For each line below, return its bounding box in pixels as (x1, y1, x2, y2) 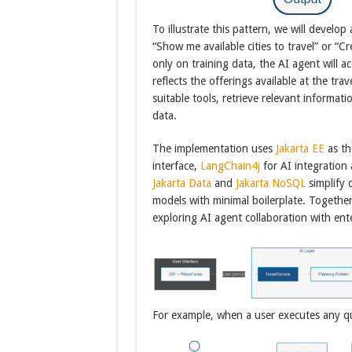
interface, (152, 159, 200, 172)
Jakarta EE (275, 142, 324, 155)
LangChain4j (200, 159, 260, 172)
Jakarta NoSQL (235, 177, 306, 189)
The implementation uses (152, 142, 276, 155)
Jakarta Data (152, 177, 211, 189)
